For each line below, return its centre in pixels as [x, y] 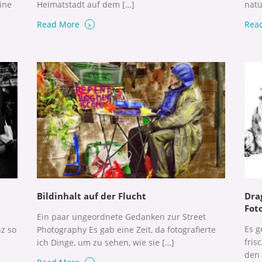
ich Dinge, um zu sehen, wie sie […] [105, 242]
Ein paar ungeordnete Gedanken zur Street [121, 216]
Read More [59, 25]
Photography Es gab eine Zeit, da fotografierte [126, 229]
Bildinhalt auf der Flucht [91, 196]
